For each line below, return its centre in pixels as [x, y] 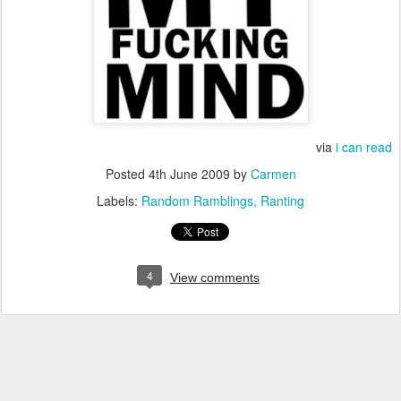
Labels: [119, 200]
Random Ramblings [197, 200]
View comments [215, 277]
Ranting [282, 200]
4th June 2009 [189, 174]
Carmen [273, 174]
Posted [127, 174]
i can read [364, 147]
